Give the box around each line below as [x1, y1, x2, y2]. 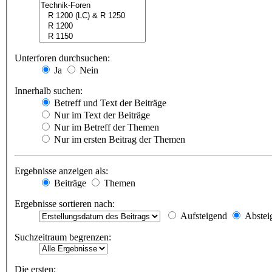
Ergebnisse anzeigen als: [15, 166, 108, 177]
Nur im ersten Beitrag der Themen [52, 134, 185, 145]
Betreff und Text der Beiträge [52, 98, 166, 109]
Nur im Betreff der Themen [52, 122, 159, 133]
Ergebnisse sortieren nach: [15, 199, 115, 209]
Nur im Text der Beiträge [52, 110, 150, 121]
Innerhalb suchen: [15, 86, 83, 97]
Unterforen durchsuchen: [15, 53, 110, 64]
